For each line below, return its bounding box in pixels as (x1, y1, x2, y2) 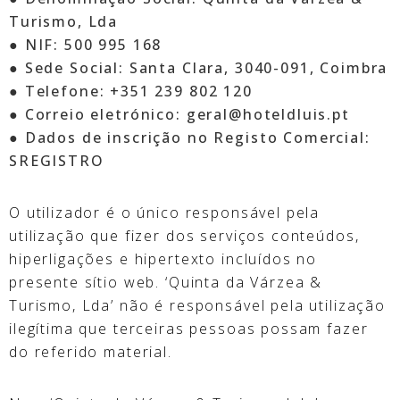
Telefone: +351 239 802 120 (24, 80, 253, 101)
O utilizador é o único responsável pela (9, 202, 321, 222)
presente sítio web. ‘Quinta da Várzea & (9, 271, 323, 292)
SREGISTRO (9, 150, 104, 171)
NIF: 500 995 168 (24, 34, 162, 54)
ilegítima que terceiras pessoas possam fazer (9, 318, 369, 338)
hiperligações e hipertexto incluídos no (9, 248, 318, 269)
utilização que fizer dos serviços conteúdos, (9, 225, 360, 246)
